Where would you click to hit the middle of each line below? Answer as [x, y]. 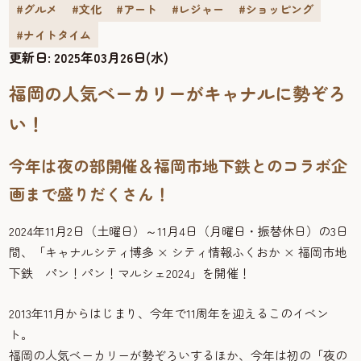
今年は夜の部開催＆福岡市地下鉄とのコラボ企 [178, 166]
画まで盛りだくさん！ [90, 194]
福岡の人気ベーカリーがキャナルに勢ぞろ [178, 93]
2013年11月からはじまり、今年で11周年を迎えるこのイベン [169, 313]
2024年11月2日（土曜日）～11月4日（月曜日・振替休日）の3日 [179, 231]
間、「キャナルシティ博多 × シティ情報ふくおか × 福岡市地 [178, 252]
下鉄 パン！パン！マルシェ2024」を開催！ [130, 273]
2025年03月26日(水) [112, 58]
